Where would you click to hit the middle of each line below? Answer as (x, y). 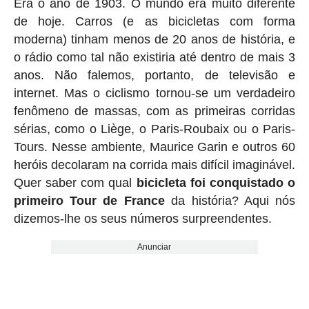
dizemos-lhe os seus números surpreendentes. (142, 218)
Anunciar (154, 247)
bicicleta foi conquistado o (216, 182)
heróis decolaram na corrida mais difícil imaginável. (154, 165)
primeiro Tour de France (89, 200)
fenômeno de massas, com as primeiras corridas (154, 111)
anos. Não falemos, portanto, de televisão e (154, 75)
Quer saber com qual (75, 182)
